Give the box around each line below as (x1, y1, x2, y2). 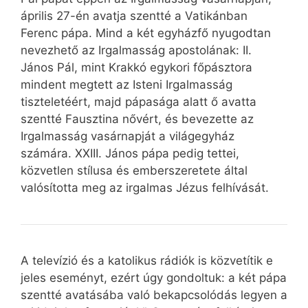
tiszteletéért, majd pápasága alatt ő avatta (21, 95, 256, 109)
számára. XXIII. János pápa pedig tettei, (21, 146, 239, 161)
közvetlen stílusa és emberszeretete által (21, 164, 247, 178)
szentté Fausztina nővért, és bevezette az (21, 112, 254, 126)
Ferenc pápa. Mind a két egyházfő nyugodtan (21, 26, 271, 41)
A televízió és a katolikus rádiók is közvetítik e (21, 254, 273, 268)
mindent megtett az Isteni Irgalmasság (21, 78, 232, 92)
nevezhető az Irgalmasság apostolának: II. (21, 43, 252, 58)
